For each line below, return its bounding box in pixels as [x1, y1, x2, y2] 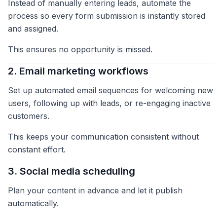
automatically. [8, 198, 59, 209]
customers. [8, 111, 49, 121]
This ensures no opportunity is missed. [8, 44, 152, 55]
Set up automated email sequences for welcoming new [8, 85, 213, 96]
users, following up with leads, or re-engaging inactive [8, 98, 211, 109]
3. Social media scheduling [8, 165, 135, 178]
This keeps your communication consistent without [8, 132, 199, 142]
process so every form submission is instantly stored [8, 11, 205, 21]
